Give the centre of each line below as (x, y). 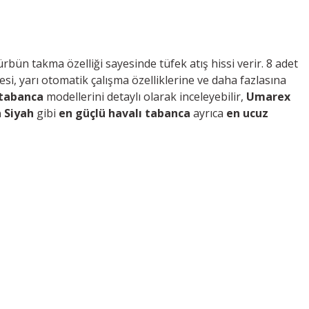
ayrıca (208, 113)
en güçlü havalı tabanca (124, 113)
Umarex (268, 96)
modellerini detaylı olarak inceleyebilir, (145, 96)
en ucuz (247, 113)
